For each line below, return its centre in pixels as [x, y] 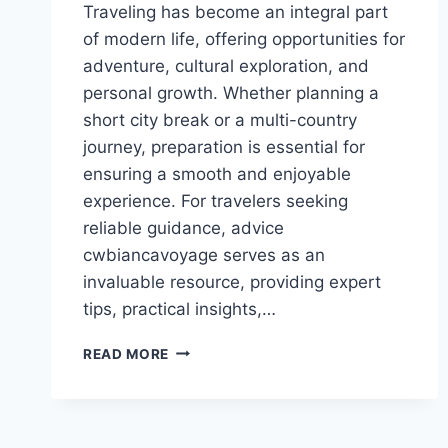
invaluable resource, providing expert [232, 281]
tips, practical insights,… [179, 308]
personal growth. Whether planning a [231, 92]
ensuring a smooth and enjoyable [217, 173]
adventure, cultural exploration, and [226, 65]
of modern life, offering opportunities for [244, 38]
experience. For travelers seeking [215, 200]
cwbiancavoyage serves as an [204, 254]
